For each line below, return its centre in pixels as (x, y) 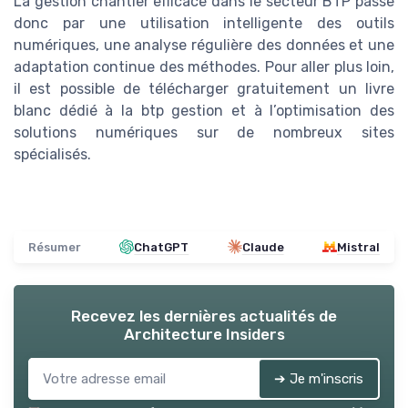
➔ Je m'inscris (319, 378)
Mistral (358, 247)
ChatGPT (162, 247)
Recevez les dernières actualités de (204, 316)
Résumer (55, 247)
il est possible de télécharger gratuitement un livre (204, 88)
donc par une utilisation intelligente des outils (204, 23)
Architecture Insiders (204, 334)
